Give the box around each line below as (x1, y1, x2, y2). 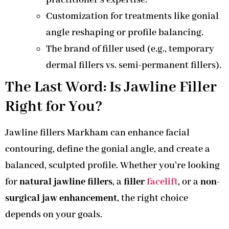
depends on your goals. (5, 209, 102, 221)
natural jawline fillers (19, 176, 112, 189)
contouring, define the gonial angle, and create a (5, 143, 210, 156)
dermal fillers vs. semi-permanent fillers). (46, 59, 221, 72)
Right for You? (5, 97, 103, 117)
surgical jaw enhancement (5, 192, 117, 205)
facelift (147, 176, 178, 189)
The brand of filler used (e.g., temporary (46, 43, 214, 56)
